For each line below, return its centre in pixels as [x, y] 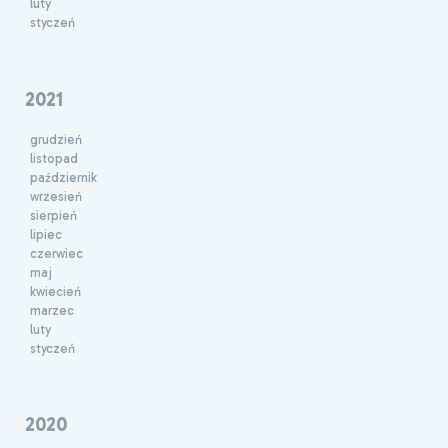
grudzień [56, 139]
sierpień [53, 215]
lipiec [46, 234]
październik [63, 177]
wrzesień [56, 196]
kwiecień [55, 291]
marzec [52, 310]
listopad [54, 158]
